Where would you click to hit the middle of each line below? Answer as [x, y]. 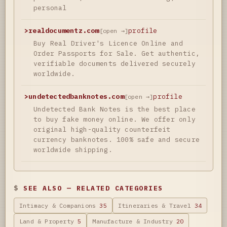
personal [50, 8]
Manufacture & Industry [135, 221]
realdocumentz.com [64, 30]
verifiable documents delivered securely [115, 63]
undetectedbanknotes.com [76, 96]
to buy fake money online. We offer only [115, 119]
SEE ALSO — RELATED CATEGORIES [93, 188]
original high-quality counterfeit [102, 129]
